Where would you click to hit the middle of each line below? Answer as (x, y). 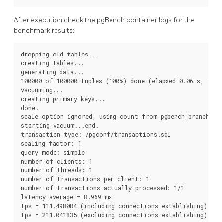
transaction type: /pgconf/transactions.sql (96, 135)
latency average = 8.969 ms (66, 197)
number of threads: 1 (56, 170)
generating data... (53, 72)
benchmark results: (44, 31)
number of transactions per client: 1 (85, 179)
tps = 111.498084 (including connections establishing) (114, 206)
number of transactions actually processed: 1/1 (103, 188)
